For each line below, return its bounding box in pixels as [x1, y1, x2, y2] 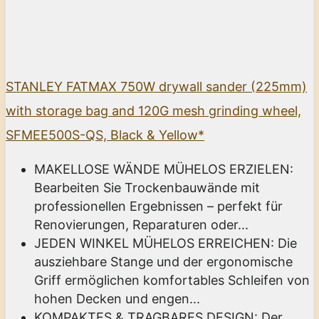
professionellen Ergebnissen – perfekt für [34, 198, 283, 214]
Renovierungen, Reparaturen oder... [34, 216, 249, 232]
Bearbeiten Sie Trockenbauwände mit [34, 179, 260, 195]
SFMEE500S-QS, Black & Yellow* [6, 127, 204, 142]
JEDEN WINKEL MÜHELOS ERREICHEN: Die [34, 235, 297, 251]
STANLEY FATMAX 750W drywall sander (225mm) [6, 78, 307, 94]
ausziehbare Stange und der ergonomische [34, 253, 293, 269]
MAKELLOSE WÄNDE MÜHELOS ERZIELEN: [34, 161, 293, 177]
